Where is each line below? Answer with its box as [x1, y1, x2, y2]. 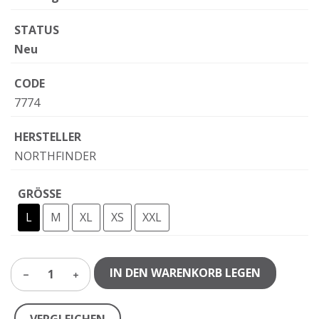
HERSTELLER [14, 129, 81, 145]
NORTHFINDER [14, 148, 96, 164]
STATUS [14, 22, 59, 38]
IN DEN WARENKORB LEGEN [110, 265, 261, 281]
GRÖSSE [18, 186, 61, 202]
